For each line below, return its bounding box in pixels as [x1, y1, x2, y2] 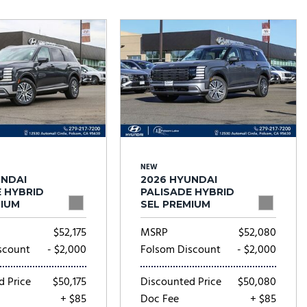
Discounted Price [140, 273, 221, 291]
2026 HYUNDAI [140, 173, 217, 186]
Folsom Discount [140, 241, 221, 259]
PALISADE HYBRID [140, 186, 234, 198]
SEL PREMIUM [140, 198, 210, 210]
